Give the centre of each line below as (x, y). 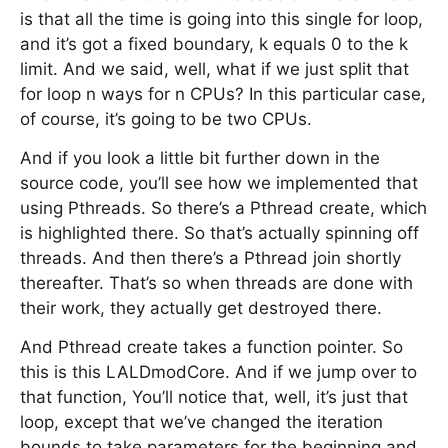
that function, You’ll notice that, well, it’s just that (214, 397)
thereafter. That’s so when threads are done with (216, 283)
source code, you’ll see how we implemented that (219, 183)
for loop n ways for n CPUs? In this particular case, (223, 94)
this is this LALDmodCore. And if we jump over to (218, 372)
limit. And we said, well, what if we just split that (214, 69)
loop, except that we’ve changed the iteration (201, 422)
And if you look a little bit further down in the (200, 158)
